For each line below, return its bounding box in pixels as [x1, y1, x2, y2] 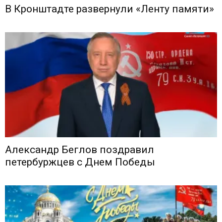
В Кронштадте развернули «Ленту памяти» [5, 3, 214, 15]
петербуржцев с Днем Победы [5, 156, 155, 168]
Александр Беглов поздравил [5, 143, 154, 156]
